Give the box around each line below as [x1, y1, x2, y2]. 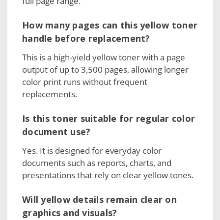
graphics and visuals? [22, 206, 117, 219]
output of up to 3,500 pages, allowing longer [22, 63, 189, 75]
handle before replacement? [22, 32, 150, 44]
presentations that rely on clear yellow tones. [22, 169, 193, 181]
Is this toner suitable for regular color [22, 112, 195, 124]
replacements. [22, 88, 77, 100]
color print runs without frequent [22, 76, 147, 87]
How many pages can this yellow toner [22, 19, 197, 31]
